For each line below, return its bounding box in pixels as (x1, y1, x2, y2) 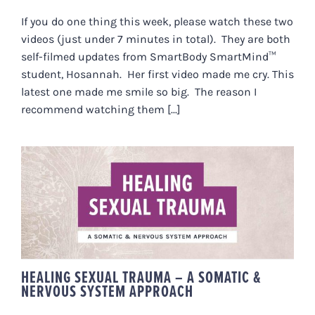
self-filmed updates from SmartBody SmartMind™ (21, 49, 276, 63)
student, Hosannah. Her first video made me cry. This (21, 67, 294, 81)
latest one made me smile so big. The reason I (21, 84, 257, 98)
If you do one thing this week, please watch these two (21, 14, 293, 28)
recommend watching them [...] (21, 102, 181, 116)
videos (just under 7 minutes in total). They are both (21, 32, 290, 46)
